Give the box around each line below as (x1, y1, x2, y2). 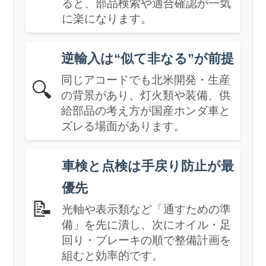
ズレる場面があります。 (61, 119, 186, 132)
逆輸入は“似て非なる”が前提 (61, 50, 235, 66)
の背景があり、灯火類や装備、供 (61, 88, 231, 102)
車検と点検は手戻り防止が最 (62, 158, 235, 173)
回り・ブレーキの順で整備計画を (62, 233, 232, 246)
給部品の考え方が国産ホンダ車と (61, 104, 231, 117)
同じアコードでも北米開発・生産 (61, 73, 231, 86)
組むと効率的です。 (62, 249, 164, 262)
